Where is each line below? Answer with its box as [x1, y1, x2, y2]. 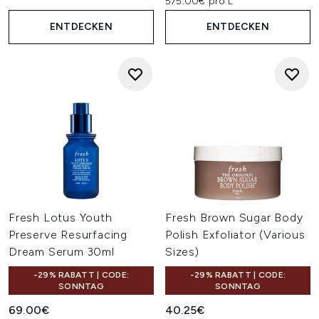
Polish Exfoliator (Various [165, 228, 305, 241]
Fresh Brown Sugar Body [165, 211, 303, 224]
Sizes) [165, 245, 199, 258]
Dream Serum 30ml [9, 245, 115, 258]
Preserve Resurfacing [9, 228, 128, 241]
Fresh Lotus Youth [9, 211, 113, 224]
